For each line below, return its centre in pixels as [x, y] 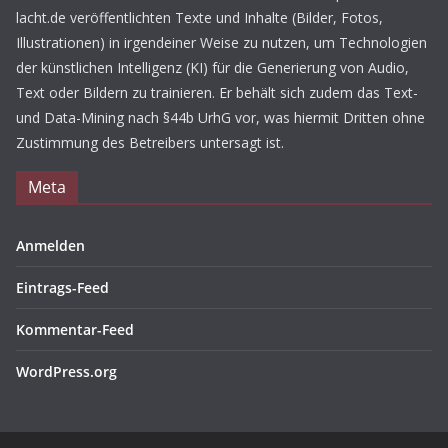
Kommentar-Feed [75, 329]
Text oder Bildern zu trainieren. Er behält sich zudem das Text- [217, 92]
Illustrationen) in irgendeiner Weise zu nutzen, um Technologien [221, 42]
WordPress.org [66, 371]
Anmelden [50, 245]
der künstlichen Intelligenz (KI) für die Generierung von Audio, [212, 67]
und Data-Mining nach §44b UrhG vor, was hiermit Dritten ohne [220, 117]
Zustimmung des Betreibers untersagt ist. [150, 142]
